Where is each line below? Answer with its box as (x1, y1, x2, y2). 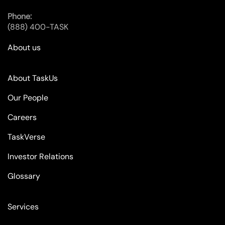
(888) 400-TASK (8, 22, 68, 32)
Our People (8, 92, 48, 103)
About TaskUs (8, 73, 58, 83)
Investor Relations (8, 151, 73, 162)
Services (8, 201, 39, 212)
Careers (8, 112, 37, 123)
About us (8, 42, 41, 53)
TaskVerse (8, 132, 45, 142)
